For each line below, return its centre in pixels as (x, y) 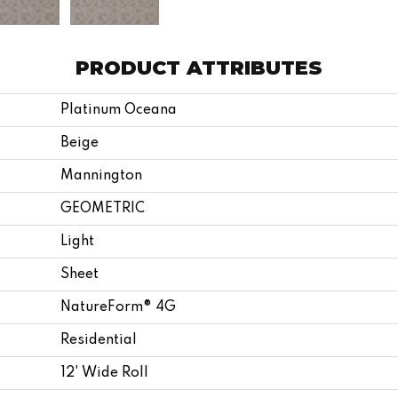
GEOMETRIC (103, 208)
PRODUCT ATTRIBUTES (199, 68)
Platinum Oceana (119, 110)
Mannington (101, 175)
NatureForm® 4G (118, 307)
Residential (99, 340)
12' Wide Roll (104, 373)
